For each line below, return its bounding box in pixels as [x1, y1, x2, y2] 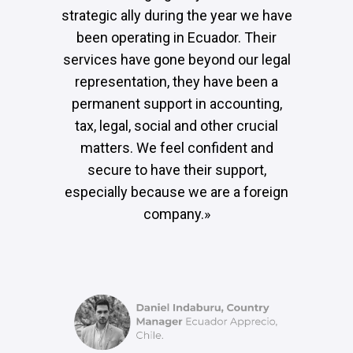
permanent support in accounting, [71, 95, 282, 112]
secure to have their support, [87, 161, 266, 178]
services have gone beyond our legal [62, 50, 291, 68]
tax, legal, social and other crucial [75, 117, 278, 134]
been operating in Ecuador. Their [76, 28, 277, 46]
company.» [143, 205, 210, 222]
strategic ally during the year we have [61, 6, 292, 24]
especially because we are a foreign [65, 183, 288, 200]
